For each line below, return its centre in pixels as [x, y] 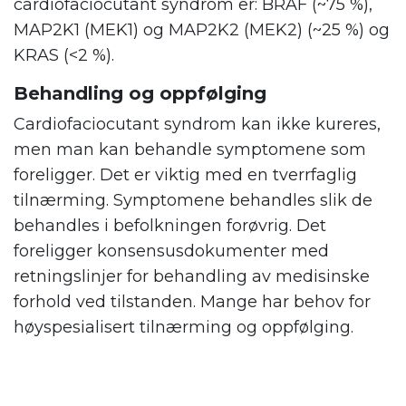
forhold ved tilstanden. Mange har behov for [192, 301]
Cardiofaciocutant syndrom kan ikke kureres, [197, 124]
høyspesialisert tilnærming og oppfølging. [184, 327]
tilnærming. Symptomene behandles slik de [193, 200]
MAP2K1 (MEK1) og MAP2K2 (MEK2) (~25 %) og [202, 29]
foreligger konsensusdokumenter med [171, 251]
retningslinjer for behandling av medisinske [192, 276]
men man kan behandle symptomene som [190, 149]
